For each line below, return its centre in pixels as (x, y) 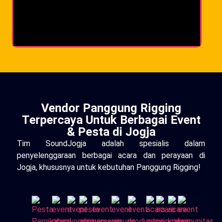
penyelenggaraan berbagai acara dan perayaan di (111, 156)
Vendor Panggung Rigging (111, 108)
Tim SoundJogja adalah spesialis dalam (111, 144)
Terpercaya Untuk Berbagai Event (111, 120)
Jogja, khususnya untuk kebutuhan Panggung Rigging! (109, 167)
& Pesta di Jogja (111, 132)
